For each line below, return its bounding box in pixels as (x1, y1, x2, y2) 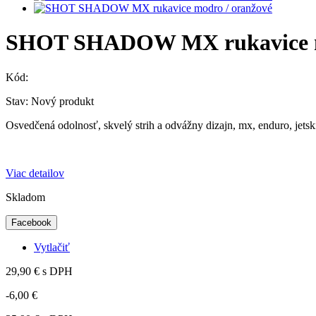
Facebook (11, 217, 51, 228)
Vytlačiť (34, 241, 70, 253)
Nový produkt (31, 95, 94, 107)
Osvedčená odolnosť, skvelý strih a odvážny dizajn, (6, 119, 238, 131)
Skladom (6, 190, 45, 203)
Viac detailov (6, 166, 64, 179)
